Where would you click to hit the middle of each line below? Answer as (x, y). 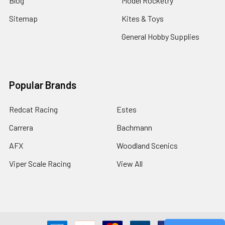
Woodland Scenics (147, 145)
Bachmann (134, 127)
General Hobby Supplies (160, 36)
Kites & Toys (143, 18)
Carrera (21, 127)
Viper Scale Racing (40, 163)
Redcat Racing (33, 109)
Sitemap (23, 18)
